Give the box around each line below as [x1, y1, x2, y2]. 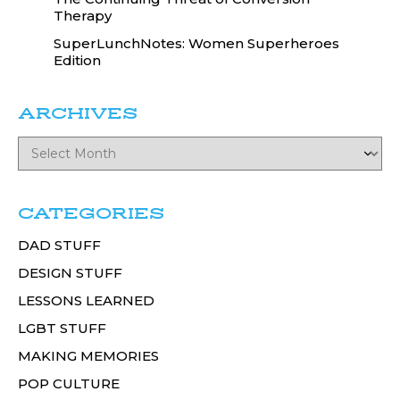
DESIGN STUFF [18, 264, 122, 282]
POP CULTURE [18, 375, 120, 393]
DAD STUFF [18, 237, 101, 254]
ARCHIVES [18, 104, 137, 123]
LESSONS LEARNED [18, 292, 154, 310]
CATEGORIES [18, 204, 164, 223]
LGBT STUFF [18, 320, 106, 337]
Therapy [54, 7, 112, 25]
